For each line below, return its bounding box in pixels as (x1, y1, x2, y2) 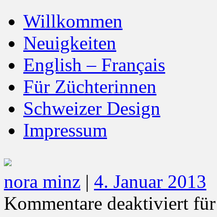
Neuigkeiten (23, 32, 116, 54)
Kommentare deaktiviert (4, 193, 188, 214)
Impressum (23, 120, 107, 141)
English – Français (23, 54, 165, 76)
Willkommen (23, 11, 123, 32)
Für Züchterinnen (23, 76, 156, 97)
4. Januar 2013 (94, 171, 206, 192)
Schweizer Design (23, 98, 160, 119)
